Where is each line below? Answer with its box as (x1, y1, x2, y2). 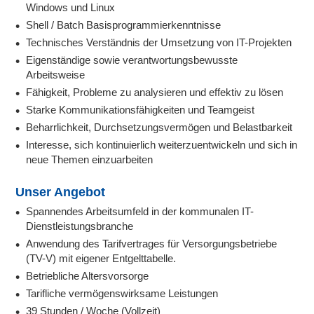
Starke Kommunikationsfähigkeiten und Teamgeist (26, 103, 255, 116)
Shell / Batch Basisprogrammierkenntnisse (26, 18, 221, 31)
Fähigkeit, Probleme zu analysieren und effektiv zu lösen (26, 86, 284, 98)
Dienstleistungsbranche (26, 219, 134, 232)
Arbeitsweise (26, 68, 86, 81)
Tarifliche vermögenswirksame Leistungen (26, 287, 219, 299)
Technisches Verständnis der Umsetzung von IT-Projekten (26, 36, 292, 48)
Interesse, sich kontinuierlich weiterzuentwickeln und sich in (26, 138, 298, 151)
